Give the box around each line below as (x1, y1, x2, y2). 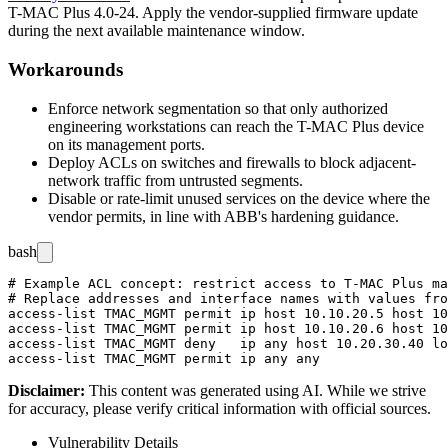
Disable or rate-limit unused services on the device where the (48, 189, 430, 207)
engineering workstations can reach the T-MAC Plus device (48, 117, 424, 135)
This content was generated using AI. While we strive (89, 381, 426, 399)
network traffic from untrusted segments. (48, 171, 303, 189)
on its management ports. (48, 135, 205, 153)
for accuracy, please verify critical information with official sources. (8, 399, 431, 417)
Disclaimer (8, 381, 80, 399)
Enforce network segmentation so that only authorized (48, 99, 388, 117)
